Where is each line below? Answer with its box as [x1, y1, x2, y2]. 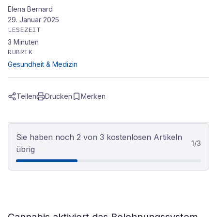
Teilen [16, 92, 36, 100]
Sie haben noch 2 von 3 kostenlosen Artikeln [16, 132, 182, 142]
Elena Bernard [8, 5, 53, 13]
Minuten [14, 38, 39, 46]
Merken [81, 92, 106, 100]
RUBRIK [8, 48, 33, 56]
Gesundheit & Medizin [8, 60, 77, 68]
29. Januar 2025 [8, 15, 59, 24]
